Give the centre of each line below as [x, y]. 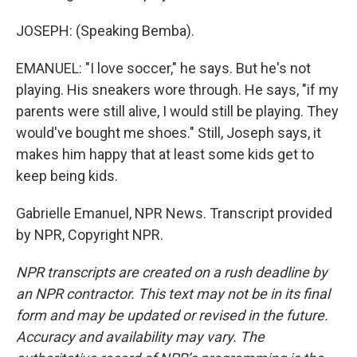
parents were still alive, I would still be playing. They [177, 111]
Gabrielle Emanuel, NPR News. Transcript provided [174, 213]
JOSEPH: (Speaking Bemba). [105, 31]
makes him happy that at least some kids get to [165, 154]
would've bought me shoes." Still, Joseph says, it [169, 133]
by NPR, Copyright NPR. [90, 235]
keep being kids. [67, 176]
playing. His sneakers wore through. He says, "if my [177, 90]
